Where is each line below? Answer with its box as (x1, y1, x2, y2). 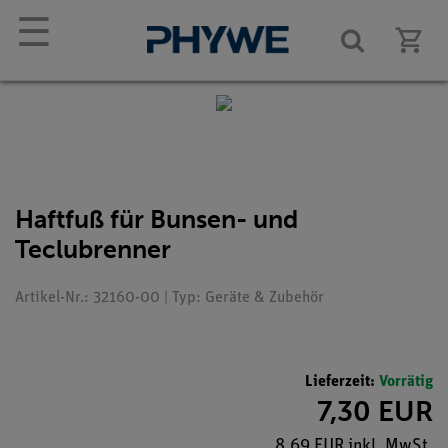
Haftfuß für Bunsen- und (15, 204, 298, 235)
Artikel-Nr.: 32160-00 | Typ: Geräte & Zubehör (15, 290, 324, 306)
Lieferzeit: (305, 373, 379, 390)
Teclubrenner (15, 234, 171, 265)
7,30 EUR (317, 394, 433, 428)
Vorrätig (379, 373, 433, 390)
